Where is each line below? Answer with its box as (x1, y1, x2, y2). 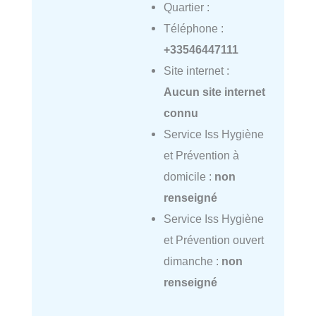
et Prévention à (163, 148, 239, 162)
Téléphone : (163, 21, 224, 35)
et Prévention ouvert (163, 233, 264, 246)
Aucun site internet (163, 85, 265, 98)
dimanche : (163, 254, 221, 267)
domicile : (163, 169, 214, 183)
